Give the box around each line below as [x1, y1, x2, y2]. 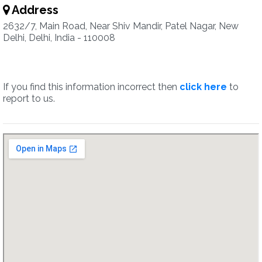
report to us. [3, 93, 55, 104]
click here [180, 81, 227, 92]
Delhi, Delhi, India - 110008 [3, 32, 115, 43]
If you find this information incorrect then [3, 81, 180, 92]
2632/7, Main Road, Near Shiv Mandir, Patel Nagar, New [3, 20, 239, 32]
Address [9, 3, 58, 17]
